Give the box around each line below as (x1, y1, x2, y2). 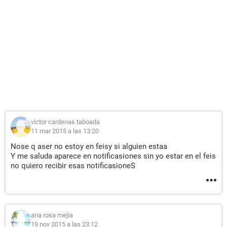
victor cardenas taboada (31, 118, 100, 126)
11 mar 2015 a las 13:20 (31, 127, 99, 135)
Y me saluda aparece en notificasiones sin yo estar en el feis (11, 152, 216, 161)
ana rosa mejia (31, 211, 73, 219)
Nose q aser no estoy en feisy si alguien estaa (11, 142, 167, 152)
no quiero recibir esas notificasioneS (11, 161, 135, 171)
